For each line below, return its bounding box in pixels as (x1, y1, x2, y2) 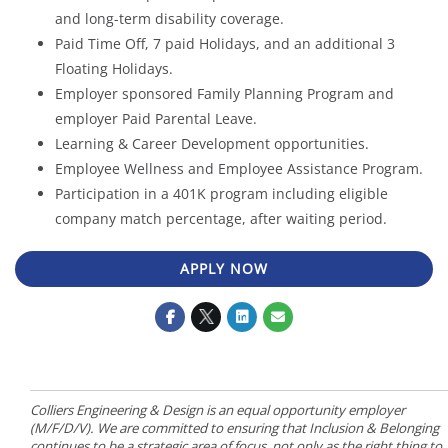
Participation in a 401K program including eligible (55, 183, 388, 203)
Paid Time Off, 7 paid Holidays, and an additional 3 (55, 33, 395, 53)
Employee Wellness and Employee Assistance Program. (55, 158, 423, 178)
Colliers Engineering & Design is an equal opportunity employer (30, 400, 405, 419)
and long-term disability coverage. (55, 8, 284, 28)
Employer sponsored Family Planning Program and (55, 83, 394, 103)
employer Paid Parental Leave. (55, 108, 257, 128)
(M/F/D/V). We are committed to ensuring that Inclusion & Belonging (30, 418, 439, 437)
